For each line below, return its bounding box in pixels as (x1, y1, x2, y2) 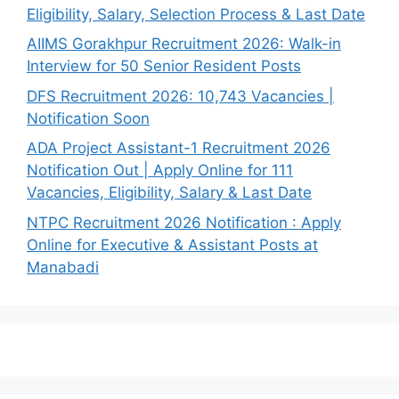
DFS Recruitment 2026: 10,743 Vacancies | (27, 86, 334, 105)
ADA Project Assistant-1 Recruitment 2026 (27, 139, 330, 157)
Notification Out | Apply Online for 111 (27, 161, 293, 179)
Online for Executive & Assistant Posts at (27, 235, 318, 254)
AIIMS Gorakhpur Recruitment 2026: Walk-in (27, 35, 341, 53)
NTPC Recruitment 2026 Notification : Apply (27, 213, 341, 232)
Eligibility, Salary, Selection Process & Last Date (27, 4, 365, 23)
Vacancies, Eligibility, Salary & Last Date (27, 183, 312, 201)
